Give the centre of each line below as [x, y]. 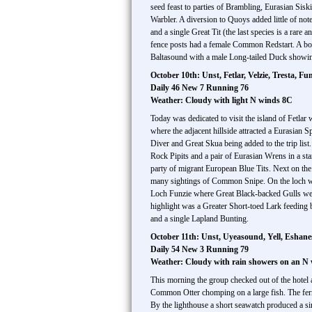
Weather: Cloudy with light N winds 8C [221, 100]
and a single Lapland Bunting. [200, 219]
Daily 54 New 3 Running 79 [200, 249]
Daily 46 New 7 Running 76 [200, 88]
